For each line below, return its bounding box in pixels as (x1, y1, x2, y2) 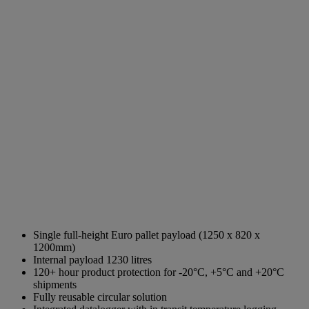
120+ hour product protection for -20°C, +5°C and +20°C (33, 266, 284, 278)
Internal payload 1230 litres (33, 253, 152, 266)
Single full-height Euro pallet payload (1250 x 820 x (33, 228, 260, 241)
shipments (33, 278, 77, 290)
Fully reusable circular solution (33, 290, 167, 303)
